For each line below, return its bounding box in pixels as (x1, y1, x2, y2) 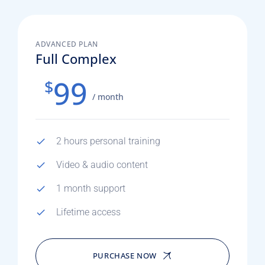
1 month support (56, 183, 125, 194)
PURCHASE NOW (92, 250, 157, 261)
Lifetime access (56, 206, 121, 218)
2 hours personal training (56, 135, 160, 147)
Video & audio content (56, 159, 148, 170)
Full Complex (35, 50, 117, 67)
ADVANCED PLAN (35, 39, 98, 49)
